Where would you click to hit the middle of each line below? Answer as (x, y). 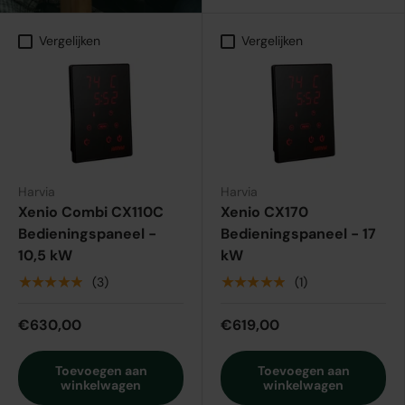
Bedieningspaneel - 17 (298, 234)
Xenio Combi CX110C (91, 212)
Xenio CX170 (264, 212)
